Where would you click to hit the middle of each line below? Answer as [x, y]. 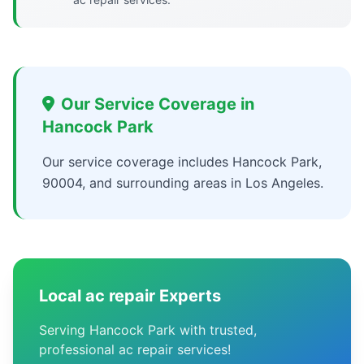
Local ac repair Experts [130, 296]
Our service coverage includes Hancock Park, [182, 162]
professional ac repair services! [135, 349]
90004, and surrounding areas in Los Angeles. [183, 183]
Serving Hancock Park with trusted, [148, 330]
